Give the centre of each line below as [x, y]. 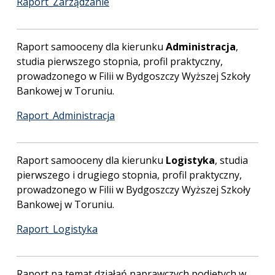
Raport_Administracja [66, 115]
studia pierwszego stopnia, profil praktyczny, [120, 61]
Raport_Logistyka [57, 229]
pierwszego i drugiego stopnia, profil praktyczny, [129, 175]
